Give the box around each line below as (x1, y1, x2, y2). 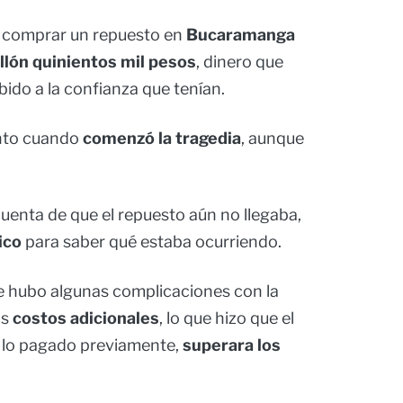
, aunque (241, 129, 304, 148)
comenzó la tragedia (83, 129, 241, 148)
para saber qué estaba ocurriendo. (22, 232, 282, 252)
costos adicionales (13, 309, 159, 328)
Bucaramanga (186, 25, 295, 45)
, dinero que (196, 52, 283, 72)
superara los (183, 336, 281, 355)
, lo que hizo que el (159, 309, 294, 328)
